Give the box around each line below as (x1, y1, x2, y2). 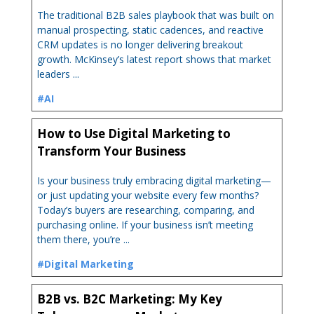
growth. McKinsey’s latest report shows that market (37, 52, 272, 66)
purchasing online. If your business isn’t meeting (37, 217, 254, 231)
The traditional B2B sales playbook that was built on (37, 8, 275, 22)
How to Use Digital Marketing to (37, 125, 231, 142)
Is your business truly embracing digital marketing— (37, 173, 272, 187)
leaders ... (37, 67, 80, 81)
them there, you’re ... (37, 232, 130, 246)
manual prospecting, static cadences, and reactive (37, 22, 264, 36)
